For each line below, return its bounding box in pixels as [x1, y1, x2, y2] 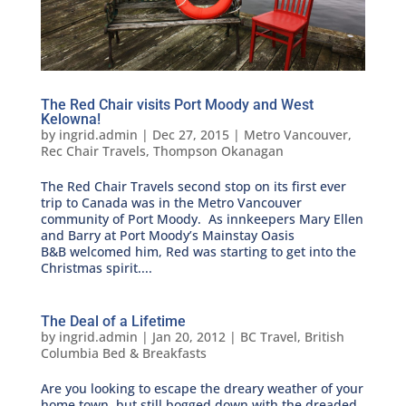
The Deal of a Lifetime [40, 313, 186, 331]
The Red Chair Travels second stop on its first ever [40, 178, 346, 196]
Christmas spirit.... [40, 259, 152, 277]
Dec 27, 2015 [151, 126, 229, 144]
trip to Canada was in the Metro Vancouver [40, 194, 302, 212]
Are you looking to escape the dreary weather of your [40, 380, 363, 398]
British [304, 328, 344, 346]
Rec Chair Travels [40, 142, 146, 160]
